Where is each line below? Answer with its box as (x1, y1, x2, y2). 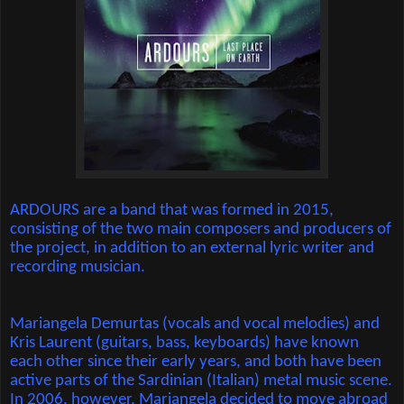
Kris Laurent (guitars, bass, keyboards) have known (10, 335, 359, 353)
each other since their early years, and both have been (10, 353, 381, 372)
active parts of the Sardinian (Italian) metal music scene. (10, 372, 392, 390)
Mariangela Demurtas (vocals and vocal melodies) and (10, 316, 380, 334)
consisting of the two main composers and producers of (10, 220, 391, 238)
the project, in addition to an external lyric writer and (10, 239, 374, 257)
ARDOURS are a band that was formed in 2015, (10, 201, 334, 219)
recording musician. (10, 258, 145, 276)
